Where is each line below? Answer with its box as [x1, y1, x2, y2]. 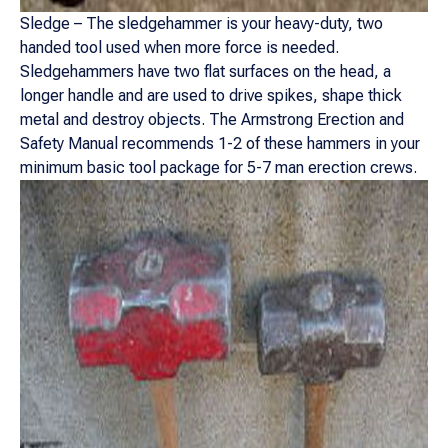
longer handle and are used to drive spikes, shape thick [20, 86, 402, 105]
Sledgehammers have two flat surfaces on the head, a [20, 62, 391, 81]
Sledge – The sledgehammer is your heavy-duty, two [20, 14, 383, 33]
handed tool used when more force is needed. [20, 38, 339, 57]
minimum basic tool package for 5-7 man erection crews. [20, 158, 417, 177]
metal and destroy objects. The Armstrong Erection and [20, 110, 404, 129]
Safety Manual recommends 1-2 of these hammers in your [20, 134, 420, 153]
